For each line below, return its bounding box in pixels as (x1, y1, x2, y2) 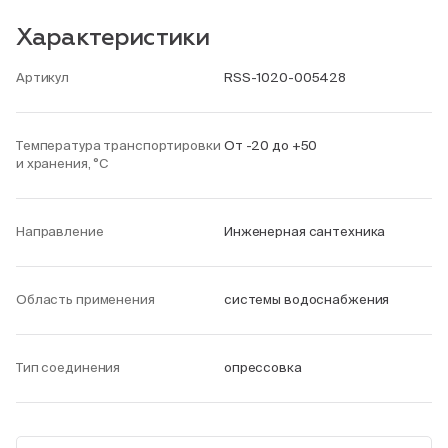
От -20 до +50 (224, 138, 318, 153)
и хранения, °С (16, 156, 109, 171)
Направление (16, 224, 104, 239)
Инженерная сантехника (224, 224, 386, 239)
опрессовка (224, 360, 302, 375)
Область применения (16, 292, 155, 307)
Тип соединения (16, 360, 121, 375)
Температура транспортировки (16, 138, 221, 153)
